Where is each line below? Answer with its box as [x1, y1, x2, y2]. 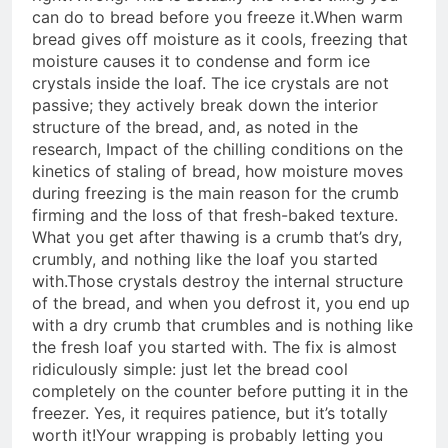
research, [32, 139, 106, 160]
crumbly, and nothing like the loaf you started [32, 249, 378, 270]
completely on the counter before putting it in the [32, 381, 408, 402]
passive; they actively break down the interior [32, 95, 378, 116]
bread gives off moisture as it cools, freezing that [32, 29, 408, 50]
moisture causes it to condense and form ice [32, 51, 370, 72]
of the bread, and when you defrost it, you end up [32, 293, 410, 314]
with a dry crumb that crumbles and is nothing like [32, 315, 413, 336]
